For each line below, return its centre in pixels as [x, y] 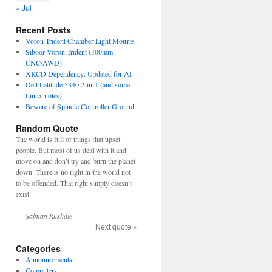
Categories [38, 248]
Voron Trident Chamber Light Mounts [80, 41]
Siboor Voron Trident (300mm [69, 52]
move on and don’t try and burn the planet [76, 161]
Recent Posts [43, 30]
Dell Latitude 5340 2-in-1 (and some [77, 84]
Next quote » [116, 226]
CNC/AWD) [43, 63]
